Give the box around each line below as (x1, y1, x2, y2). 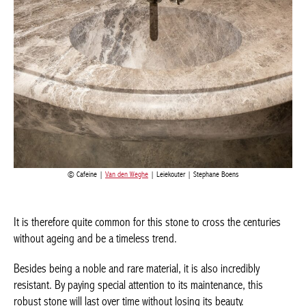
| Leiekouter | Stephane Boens (143, 173, 234, 183)
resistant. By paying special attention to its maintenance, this (14, 281, 263, 296)
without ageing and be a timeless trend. (14, 235, 177, 250)
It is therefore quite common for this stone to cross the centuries (14, 219, 281, 234)
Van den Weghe (100, 173, 143, 183)
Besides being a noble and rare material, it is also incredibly (14, 265, 260, 280)
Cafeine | (71, 173, 100, 183)
